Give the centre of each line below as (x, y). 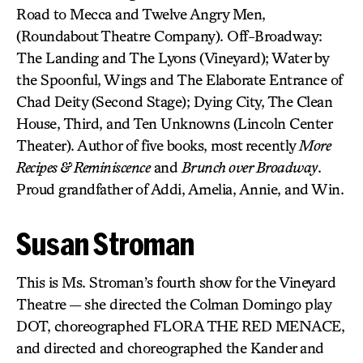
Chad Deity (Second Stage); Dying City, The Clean (174, 101)
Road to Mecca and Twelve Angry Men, (141, 14)
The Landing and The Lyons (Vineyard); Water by (172, 58)
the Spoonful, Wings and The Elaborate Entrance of (179, 79)
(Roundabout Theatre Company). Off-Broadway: (169, 36)
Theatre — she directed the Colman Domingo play (173, 304)
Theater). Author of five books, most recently (158, 145)
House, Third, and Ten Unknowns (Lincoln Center (174, 123)
